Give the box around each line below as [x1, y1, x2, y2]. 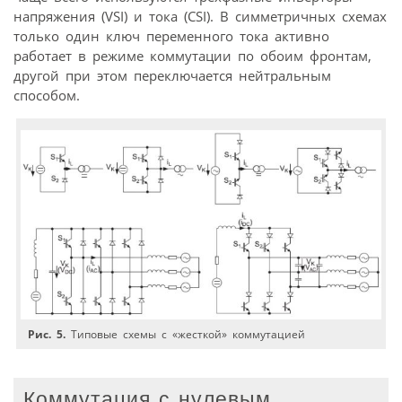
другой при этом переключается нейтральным [13, 66, 331, 84]
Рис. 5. [28, 326, 66, 342]
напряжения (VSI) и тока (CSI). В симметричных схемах [13, 6, 387, 25]
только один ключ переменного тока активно [13, 26, 329, 45]
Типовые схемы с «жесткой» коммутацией [66, 326, 306, 342]
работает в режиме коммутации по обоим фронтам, [13, 46, 371, 65]
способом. [13, 85, 80, 104]
